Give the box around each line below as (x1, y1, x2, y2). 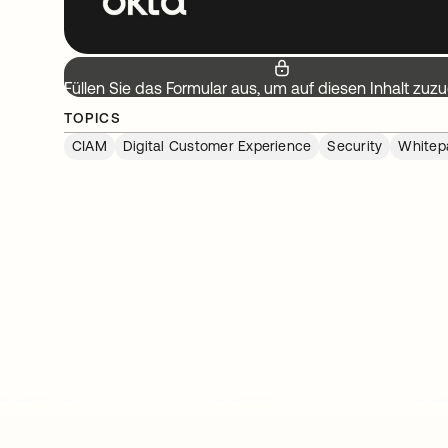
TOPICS (64, 110, 122, 127)
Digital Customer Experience (122, 138, 312, 155)
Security (327, 138, 383, 155)
